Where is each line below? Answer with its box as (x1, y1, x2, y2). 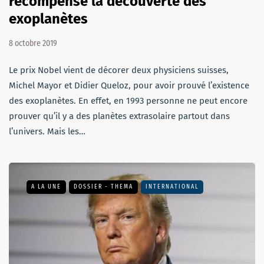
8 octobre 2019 (9, 38, 57, 49)
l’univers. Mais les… (9, 126, 85, 137)
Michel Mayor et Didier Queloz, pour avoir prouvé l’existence (9, 80, 249, 91)
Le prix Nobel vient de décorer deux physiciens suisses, (9, 65, 229, 76)
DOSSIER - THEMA (74, 183, 133, 191)
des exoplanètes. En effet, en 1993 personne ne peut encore (9, 95, 247, 107)
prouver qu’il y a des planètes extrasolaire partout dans (9, 111, 230, 122)
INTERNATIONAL (146, 183, 199, 191)
